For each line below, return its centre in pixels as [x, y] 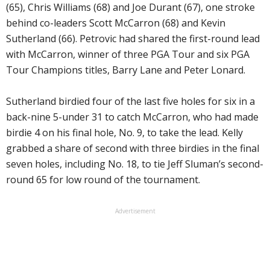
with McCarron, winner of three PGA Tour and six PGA [128, 54]
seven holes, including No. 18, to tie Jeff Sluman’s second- [135, 164]
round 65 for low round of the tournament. [103, 179]
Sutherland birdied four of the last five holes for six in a [130, 101]
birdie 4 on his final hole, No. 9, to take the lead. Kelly [124, 132]
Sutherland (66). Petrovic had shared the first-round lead [133, 38]
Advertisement [135, 211]
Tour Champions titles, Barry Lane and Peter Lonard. [126, 70]
